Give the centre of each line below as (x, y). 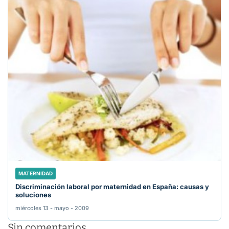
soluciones (33, 195)
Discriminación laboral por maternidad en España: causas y (112, 187)
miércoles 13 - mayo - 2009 (52, 208)
